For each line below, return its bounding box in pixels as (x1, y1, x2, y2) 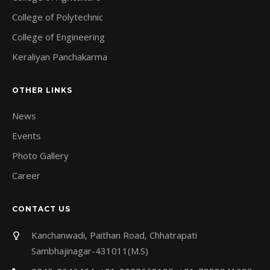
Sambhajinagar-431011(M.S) (31, 245, 148, 257)
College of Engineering (12, 31, 105, 43)
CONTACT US (12, 204, 71, 214)
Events (12, 130, 41, 142)
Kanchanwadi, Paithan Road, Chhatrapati (31, 229, 197, 242)
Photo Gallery (12, 149, 69, 162)
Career (12, 169, 40, 182)
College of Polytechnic (12, 11, 103, 24)
